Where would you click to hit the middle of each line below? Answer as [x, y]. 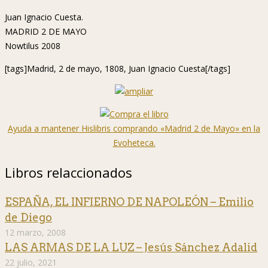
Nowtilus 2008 [33, 46]
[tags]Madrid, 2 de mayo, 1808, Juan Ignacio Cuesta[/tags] [118, 69]
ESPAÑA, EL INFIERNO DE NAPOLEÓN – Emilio [129, 202]
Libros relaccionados [68, 173]
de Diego [28, 218]
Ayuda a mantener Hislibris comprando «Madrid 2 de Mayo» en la [134, 129]
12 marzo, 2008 [35, 233]
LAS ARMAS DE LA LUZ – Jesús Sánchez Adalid [131, 248]
